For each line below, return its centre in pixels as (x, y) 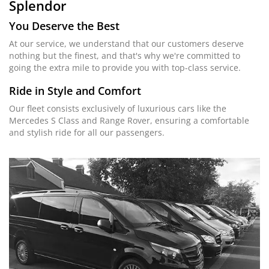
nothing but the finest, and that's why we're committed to (125, 56)
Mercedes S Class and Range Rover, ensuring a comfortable (129, 121)
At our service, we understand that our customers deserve (126, 44)
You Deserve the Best (64, 26)
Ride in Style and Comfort (75, 91)
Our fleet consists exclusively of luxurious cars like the (118, 109)
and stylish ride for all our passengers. (87, 133)
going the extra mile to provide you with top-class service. (125, 68)
